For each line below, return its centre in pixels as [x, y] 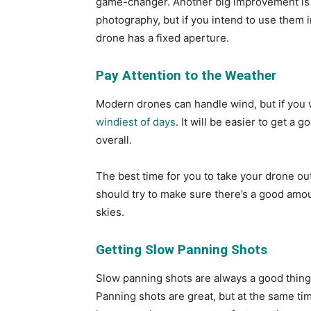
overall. [114, 140]
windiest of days [136, 122]
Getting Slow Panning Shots [182, 250]
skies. [110, 212]
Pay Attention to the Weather [186, 75]
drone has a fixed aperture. [162, 38]
